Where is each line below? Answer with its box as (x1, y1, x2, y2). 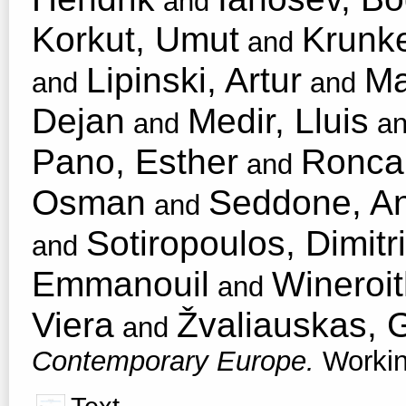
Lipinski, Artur (86, 59, 302, 100)
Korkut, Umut (32, 18, 239, 59)
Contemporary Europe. (32, 344, 323, 377)
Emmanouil (32, 263, 209, 304)
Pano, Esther (32, 140, 238, 181)
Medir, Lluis (188, 100, 369, 140)
